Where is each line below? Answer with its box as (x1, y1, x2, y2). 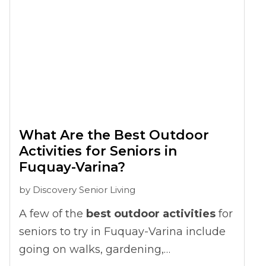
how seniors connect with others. (19, 21, 195, 34)
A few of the (19, 207, 83, 221)
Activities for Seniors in (19, 143, 177, 160)
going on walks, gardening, (19, 243, 164, 256)
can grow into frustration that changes (19, 2, 224, 16)
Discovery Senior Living (33, 184, 135, 196)
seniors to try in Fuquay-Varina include (19, 225, 226, 239)
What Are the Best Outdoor (19, 127, 209, 144)
